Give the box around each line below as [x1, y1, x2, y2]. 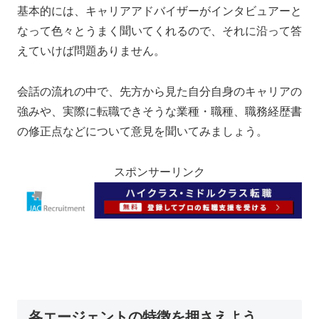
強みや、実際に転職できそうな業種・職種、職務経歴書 [17, 105, 302, 117]
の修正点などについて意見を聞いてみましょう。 [17, 125, 268, 137]
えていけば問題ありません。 [17, 45, 165, 58]
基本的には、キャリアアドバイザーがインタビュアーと [17, 5, 302, 18]
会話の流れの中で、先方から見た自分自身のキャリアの [17, 85, 302, 98]
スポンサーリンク [114, 165, 205, 178]
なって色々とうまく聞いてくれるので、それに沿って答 [17, 25, 302, 38]
